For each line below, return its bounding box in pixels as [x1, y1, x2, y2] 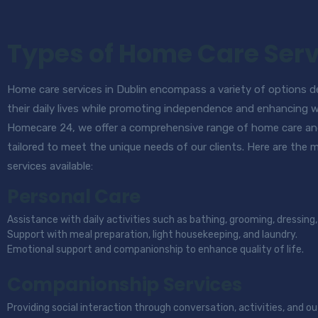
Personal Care [7, 184, 141, 209]
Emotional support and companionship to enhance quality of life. [7, 243, 304, 256]
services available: [7, 160, 93, 172]
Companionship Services [7, 272, 242, 297]
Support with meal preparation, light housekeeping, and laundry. [7, 229, 297, 241]
